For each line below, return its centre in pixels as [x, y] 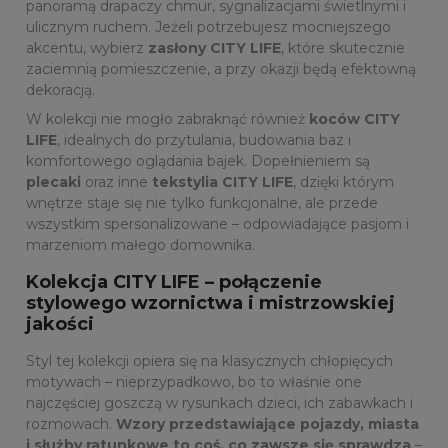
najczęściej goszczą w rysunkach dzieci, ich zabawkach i [219, 403]
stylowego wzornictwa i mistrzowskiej [210, 303]
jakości [60, 324]
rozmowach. [71, 424]
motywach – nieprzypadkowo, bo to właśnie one [194, 382]
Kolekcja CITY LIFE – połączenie [174, 282]
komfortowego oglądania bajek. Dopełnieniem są [198, 161]
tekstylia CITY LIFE [222, 182]
